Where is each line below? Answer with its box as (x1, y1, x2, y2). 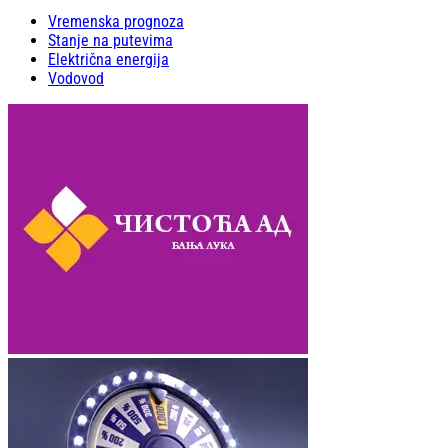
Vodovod (48, 69, 104, 89)
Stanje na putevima (48, 31, 173, 51)
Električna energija (48, 50, 169, 70)
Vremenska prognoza (48, 12, 184, 32)
